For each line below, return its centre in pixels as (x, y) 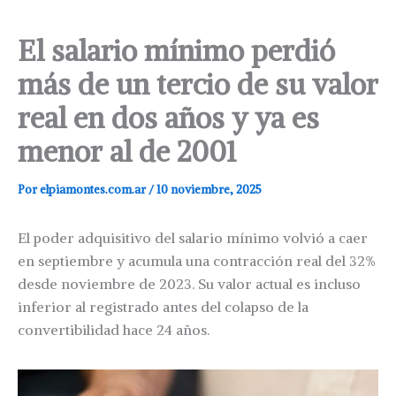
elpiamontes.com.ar (94, 190)
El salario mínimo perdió (176, 52)
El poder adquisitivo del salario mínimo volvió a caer (193, 238)
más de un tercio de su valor (198, 85)
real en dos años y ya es (168, 119)
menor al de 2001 (127, 152)
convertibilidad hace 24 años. (114, 330)
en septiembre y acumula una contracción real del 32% (197, 261)
